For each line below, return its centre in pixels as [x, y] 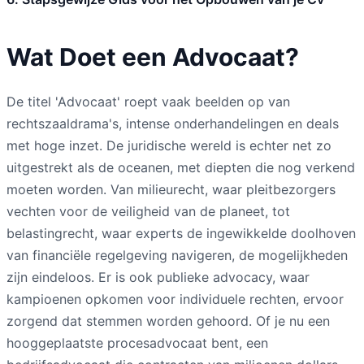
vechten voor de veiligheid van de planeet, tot [148, 211]
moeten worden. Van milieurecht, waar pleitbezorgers [171, 189]
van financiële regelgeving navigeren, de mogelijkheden [177, 255]
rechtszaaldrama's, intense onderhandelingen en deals [173, 123]
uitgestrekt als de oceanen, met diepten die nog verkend [181, 167]
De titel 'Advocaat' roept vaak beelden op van [148, 101]
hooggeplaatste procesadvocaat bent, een [137, 342]
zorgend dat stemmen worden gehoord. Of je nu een [168, 321]
